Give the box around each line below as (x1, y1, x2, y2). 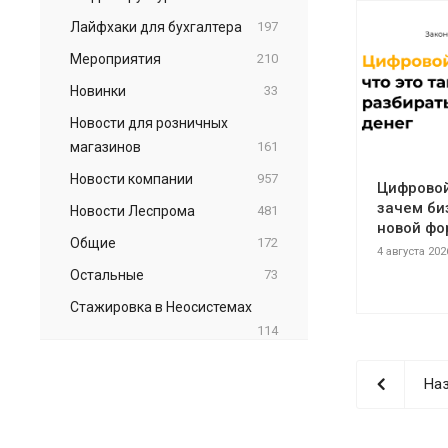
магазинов (70, 138, 141, 155)
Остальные (70, 266, 144, 283)
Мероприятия (70, 50, 161, 67)
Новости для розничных (70, 114, 228, 131)
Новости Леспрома (70, 202, 195, 219)
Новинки (70, 82, 126, 99)
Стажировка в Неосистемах (70, 298, 252, 315)
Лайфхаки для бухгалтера (70, 18, 242, 35)
